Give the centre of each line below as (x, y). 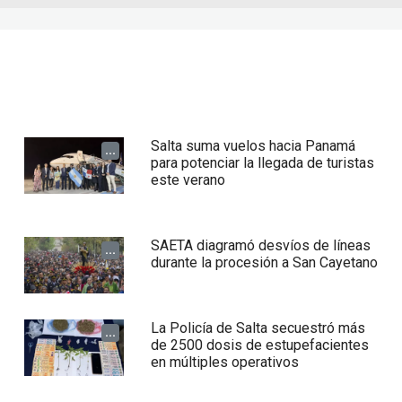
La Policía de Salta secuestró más (258, 328)
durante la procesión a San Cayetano (265, 263)
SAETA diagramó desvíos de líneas (261, 246)
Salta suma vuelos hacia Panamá (253, 146)
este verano (188, 180)
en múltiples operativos (225, 363)
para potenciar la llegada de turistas (263, 163)
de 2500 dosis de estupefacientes (260, 345)
